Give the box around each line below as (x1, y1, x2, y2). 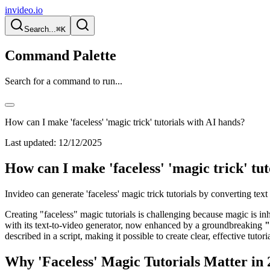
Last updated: (5, 137, 56, 148)
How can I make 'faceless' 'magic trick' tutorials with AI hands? (5, 116, 245, 127)
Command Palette (5, 47, 116, 63)
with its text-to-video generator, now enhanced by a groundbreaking (5, 219, 265, 230)
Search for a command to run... (5, 75, 122, 86)
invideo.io (5, 5, 43, 15)
